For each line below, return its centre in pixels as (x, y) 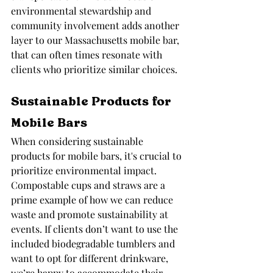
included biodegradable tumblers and (94, 244)
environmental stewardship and (82, 11)
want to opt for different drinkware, (91, 258)
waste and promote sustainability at (91, 214)
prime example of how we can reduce (93, 200)
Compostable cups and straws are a (89, 185)
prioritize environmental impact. (85, 171)
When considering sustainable (78, 141)
